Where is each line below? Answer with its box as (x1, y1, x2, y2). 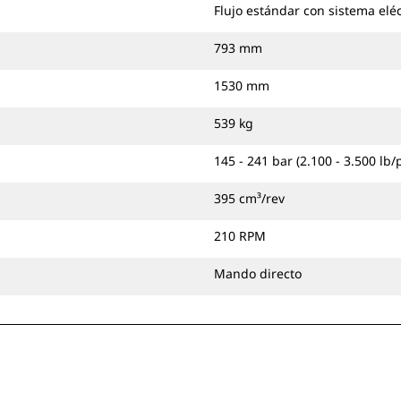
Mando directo (214, 265, 302, 282)
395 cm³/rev (214, 190, 285, 207)
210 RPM (214, 227, 266, 244)
